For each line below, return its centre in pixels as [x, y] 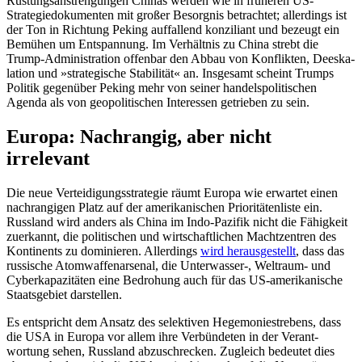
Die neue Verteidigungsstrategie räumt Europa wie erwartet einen [172, 192]
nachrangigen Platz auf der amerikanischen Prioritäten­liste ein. [164, 207]
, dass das [320, 250]
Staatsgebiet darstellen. [64, 294]
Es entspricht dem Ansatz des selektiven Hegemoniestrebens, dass [174, 322]
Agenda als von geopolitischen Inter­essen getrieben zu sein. [158, 103]
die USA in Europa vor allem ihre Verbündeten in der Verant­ [162, 336]
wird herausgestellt [248, 250]
